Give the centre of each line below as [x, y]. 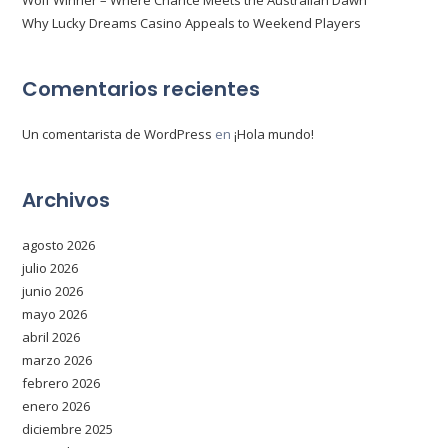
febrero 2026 [61, 383]
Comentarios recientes [141, 89]
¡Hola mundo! [274, 134]
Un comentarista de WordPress [117, 134]
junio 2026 [53, 291]
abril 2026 [51, 337]
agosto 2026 [59, 245]
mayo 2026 [55, 314]
